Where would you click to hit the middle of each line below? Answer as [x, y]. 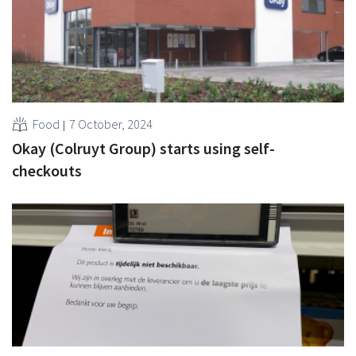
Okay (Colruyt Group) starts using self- [143, 148]
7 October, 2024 [111, 124]
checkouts [47, 170]
